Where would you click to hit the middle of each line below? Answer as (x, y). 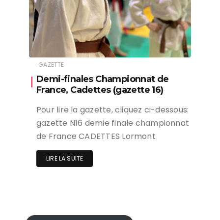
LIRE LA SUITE (65, 159)
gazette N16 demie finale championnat (113, 123)
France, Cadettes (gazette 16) (100, 90)
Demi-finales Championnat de (103, 79)
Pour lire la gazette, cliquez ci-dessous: (113, 110)
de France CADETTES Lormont (96, 137)
